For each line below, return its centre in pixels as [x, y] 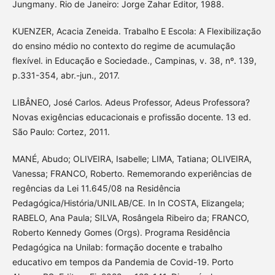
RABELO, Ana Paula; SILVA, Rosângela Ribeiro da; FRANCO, [130, 217]
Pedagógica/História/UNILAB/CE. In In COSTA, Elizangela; [128, 203]
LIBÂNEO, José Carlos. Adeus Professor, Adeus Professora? [131, 102]
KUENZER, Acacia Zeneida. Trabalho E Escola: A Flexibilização [136, 31]
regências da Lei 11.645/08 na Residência [96, 188]
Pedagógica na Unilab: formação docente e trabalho [117, 247]
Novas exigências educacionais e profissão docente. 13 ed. [131, 117]
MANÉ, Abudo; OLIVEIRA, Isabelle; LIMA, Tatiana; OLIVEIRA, [132, 158]
